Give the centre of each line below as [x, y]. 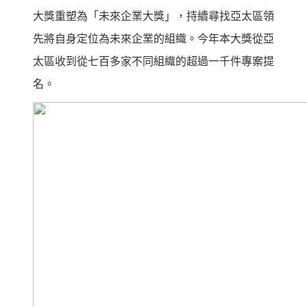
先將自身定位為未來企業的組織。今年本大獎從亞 [153, 38]
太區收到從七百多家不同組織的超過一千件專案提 [153, 61]
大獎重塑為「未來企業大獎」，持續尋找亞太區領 [153, 16]
